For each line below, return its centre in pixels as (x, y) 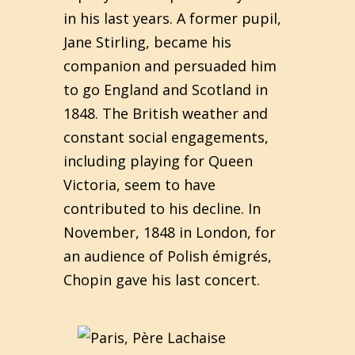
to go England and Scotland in (166, 90)
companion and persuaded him (170, 66)
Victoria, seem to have (139, 185)
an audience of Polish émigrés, (168, 256)
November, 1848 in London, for (170, 232)
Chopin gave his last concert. (162, 280)
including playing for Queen (158, 161)
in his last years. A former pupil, (172, 18)
